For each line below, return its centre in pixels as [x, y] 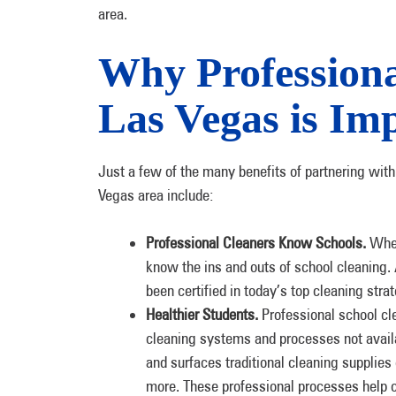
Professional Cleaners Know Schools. [256, 243]
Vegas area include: [156, 195]
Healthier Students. [204, 314]
